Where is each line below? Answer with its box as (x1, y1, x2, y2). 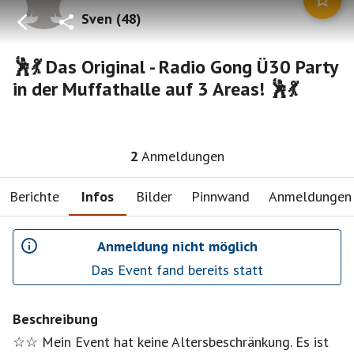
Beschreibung (13, 310, 98, 328)
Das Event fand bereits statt (91, 261, 263, 279)
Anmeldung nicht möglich (96, 236, 258, 255)
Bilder (136, 186, 172, 205)
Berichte (9, 186, 59, 205)
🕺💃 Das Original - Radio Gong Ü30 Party (13, 55, 337, 79)
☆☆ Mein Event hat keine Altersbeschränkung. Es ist (13, 333, 329, 351)
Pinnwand (191, 186, 250, 205)
